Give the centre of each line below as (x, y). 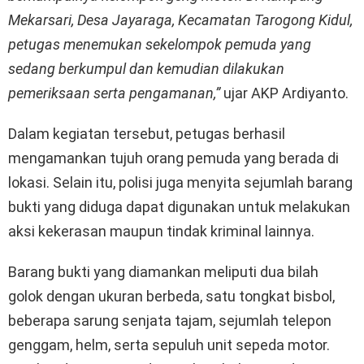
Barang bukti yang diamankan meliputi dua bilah (163, 271)
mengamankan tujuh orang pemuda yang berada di (173, 158)
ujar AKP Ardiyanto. (284, 93)
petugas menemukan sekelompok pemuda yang (160, 44)
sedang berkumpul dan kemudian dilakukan (146, 68)
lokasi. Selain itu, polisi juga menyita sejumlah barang (180, 182)
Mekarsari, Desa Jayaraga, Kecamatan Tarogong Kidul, (180, 19)
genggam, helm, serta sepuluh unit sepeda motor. (169, 344)
